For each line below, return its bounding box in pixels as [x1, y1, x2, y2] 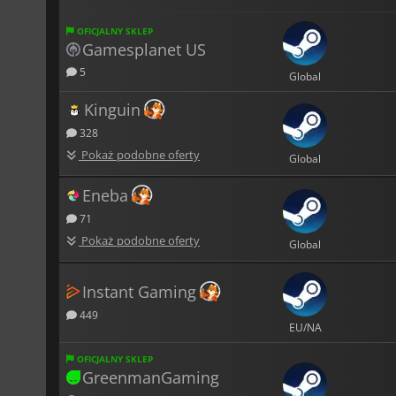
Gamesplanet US [82, 38, 206, 60]
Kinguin [84, 98, 141, 120]
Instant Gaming [82, 280, 196, 302]
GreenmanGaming [82, 366, 219, 388]
